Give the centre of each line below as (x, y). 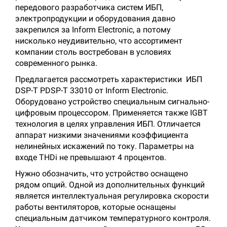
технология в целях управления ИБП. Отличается (108, 124)
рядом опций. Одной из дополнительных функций (110, 185)
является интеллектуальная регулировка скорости (112, 196)
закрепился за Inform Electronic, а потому (93, 30)
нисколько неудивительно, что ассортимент (99, 41)
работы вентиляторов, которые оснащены (96, 207)
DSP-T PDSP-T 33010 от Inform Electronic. (92, 90)
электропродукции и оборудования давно (95, 18)
